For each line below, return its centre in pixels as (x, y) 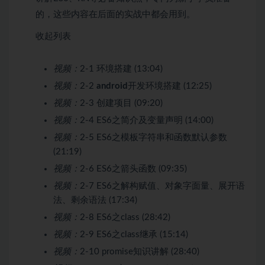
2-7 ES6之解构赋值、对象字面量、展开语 (162, 186)
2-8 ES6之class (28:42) (125, 217)
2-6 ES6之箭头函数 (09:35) (133, 169)
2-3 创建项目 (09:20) (121, 103)
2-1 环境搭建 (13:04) (121, 69)
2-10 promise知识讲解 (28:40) (140, 251)
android (112, 86)
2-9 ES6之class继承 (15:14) (134, 234)
